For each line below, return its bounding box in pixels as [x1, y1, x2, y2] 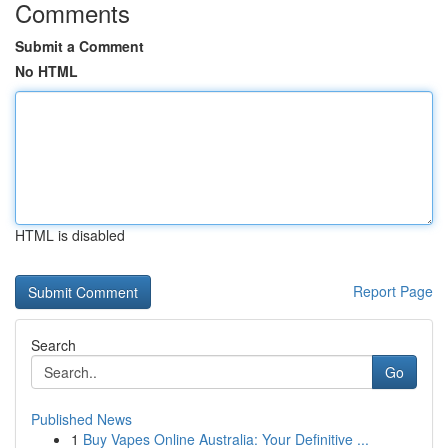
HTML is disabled [15, 225, 125, 245]
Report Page [353, 281, 433, 301]
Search [31, 335, 76, 355]
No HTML [15, 61, 78, 81]
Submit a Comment [15, 36, 144, 56]
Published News [31, 409, 132, 429]
